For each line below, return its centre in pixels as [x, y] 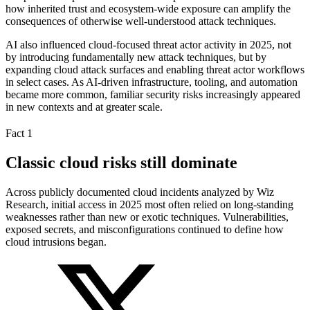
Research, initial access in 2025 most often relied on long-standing [149, 204]
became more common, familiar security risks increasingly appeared [153, 94]
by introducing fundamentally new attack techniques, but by [136, 57]
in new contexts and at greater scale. [84, 107]
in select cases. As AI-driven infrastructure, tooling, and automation [152, 82]
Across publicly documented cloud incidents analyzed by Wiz [140, 192]
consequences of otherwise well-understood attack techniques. [141, 21]
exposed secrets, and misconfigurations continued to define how [145, 229]
